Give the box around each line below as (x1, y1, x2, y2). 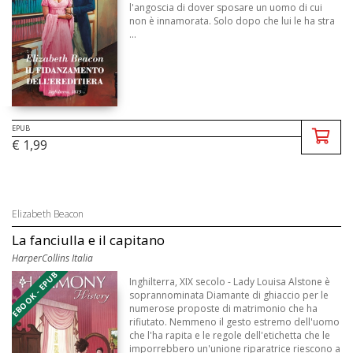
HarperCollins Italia (12, 251, 93, 266)
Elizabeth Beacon (12, 207, 84, 221)
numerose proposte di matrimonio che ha (129, 302, 318, 316)
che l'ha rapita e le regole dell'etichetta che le (129, 329, 331, 343)
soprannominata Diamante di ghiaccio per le (129, 288, 329, 303)
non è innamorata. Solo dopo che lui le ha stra (129, 13, 336, 28)
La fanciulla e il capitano (12, 231, 165, 250)
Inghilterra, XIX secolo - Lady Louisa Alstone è (129, 275, 331, 289)
